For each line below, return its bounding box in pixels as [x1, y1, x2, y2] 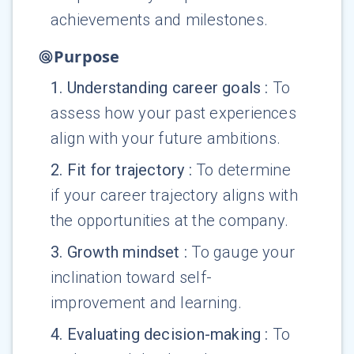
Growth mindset [66, 243, 180, 262]
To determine [196, 160, 291, 180]
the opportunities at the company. [51, 211, 289, 231]
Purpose [54, 46, 120, 68]
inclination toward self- [51, 268, 213, 288]
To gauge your [191, 243, 296, 262]
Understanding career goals [66, 78, 262, 98]
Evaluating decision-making [66, 325, 262, 345]
